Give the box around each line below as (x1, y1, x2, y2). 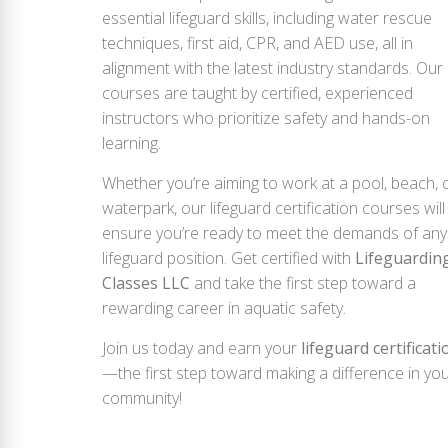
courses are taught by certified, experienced (102, 81, 413, 104)
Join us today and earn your (102, 336, 301, 359)
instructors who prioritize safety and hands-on (102, 106, 430, 129)
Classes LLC (102, 271, 190, 294)
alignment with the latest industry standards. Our (102, 56, 443, 79)
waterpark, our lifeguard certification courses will (102, 196, 445, 219)
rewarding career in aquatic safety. (102, 296, 346, 319)
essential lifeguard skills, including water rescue (102, 6, 432, 29)
